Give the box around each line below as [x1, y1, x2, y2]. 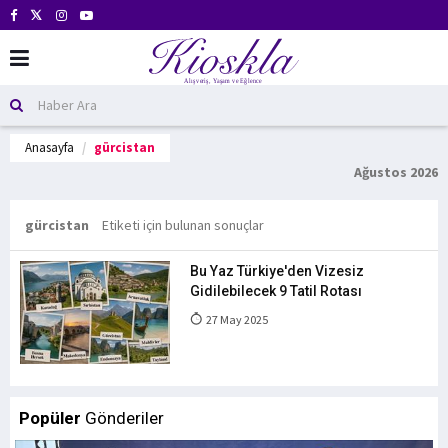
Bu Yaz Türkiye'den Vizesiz [190, 263, 364, 279]
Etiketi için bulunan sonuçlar [102, 216, 264, 234]
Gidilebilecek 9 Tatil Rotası [190, 283, 362, 299]
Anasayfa [25, 139, 74, 156]
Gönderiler [81, 408, 164, 428]
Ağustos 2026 [354, 163, 438, 181]
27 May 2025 [204, 312, 268, 327]
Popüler [19, 408, 81, 428]
